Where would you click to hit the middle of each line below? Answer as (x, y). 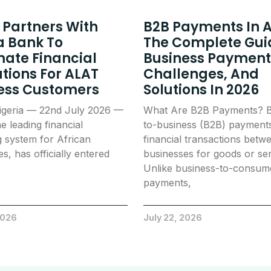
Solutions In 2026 (201, 90)
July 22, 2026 (173, 217)
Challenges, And (201, 74)
